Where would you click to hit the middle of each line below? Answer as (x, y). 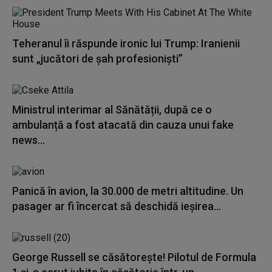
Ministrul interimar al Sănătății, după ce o (112, 110)
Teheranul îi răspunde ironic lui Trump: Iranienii (126, 43)
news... (29, 140)
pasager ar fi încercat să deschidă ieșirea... (117, 206)
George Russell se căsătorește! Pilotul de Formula (134, 257)
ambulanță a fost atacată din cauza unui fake (123, 125)
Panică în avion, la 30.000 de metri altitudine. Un (128, 191)
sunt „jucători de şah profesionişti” (97, 59)
